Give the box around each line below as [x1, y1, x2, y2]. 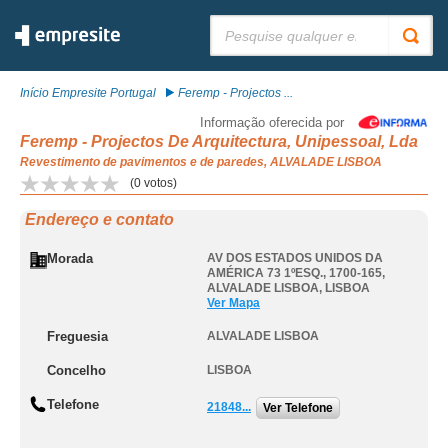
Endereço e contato [25, 211, 174, 228]
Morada [47, 251, 93, 266]
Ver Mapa [207, 296, 260, 310]
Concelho [47, 363, 106, 378]
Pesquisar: [210, 15, 268, 29]
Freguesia [47, 329, 108, 344]
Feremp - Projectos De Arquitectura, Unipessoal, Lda [20, 133, 418, 150]
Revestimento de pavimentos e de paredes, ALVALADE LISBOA [20, 155, 382, 169]
